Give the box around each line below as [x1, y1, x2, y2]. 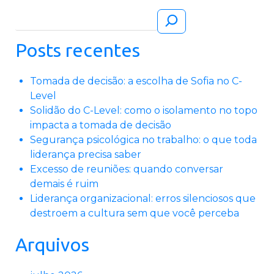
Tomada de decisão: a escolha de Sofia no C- [30, 75, 242, 87]
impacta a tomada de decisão [30, 119, 171, 131]
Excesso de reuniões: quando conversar [30, 163, 223, 176]
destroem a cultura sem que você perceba [30, 207, 239, 220]
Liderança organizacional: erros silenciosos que [30, 193, 256, 205]
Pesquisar [15, 10, 63, 23]
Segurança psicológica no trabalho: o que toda [30, 134, 257, 146]
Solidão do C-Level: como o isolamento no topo [30, 105, 257, 117]
